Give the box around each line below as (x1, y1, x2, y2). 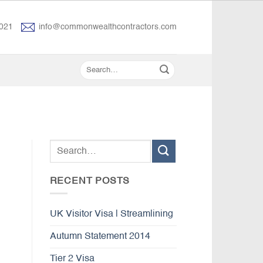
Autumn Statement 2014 (49, 231, 150, 241)
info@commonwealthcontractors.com (39, 23, 177, 31)
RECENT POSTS (49, 177, 130, 187)
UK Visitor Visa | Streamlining (49, 209, 173, 219)
